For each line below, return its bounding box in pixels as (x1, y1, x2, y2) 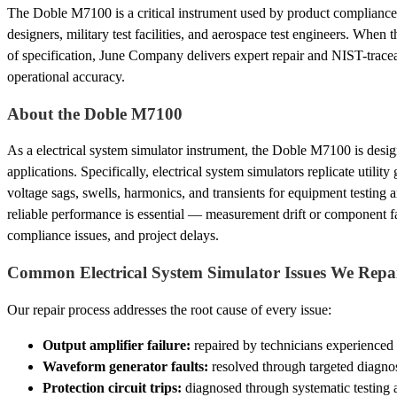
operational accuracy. (7, 69, 125, 85)
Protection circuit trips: (43, 379, 182, 395)
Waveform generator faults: (43, 358, 208, 374)
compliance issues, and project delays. (7, 228, 219, 244)
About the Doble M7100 (7, 104, 183, 123)
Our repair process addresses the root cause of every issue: (7, 301, 331, 317)
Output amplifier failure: (43, 337, 191, 353)
